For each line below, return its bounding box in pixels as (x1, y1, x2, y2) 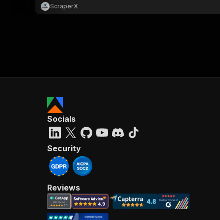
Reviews (47, 183, 80, 192)
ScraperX (50, 2, 78, 10)
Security (47, 143, 81, 153)
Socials (47, 114, 76, 124)
